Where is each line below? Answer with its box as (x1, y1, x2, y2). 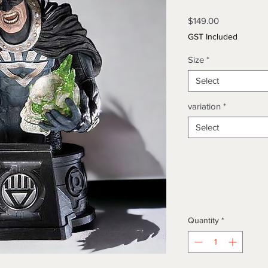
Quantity (188, 215, 219, 225)
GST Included (188, 32, 237, 41)
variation (188, 101, 221, 111)
